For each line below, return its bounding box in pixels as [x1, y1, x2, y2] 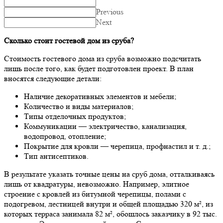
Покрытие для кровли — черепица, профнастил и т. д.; [24, 141, 211, 151]
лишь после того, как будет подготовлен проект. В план [4, 63, 194, 73]
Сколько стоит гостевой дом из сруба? [4, 35, 134, 45]
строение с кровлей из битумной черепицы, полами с [4, 189, 186, 199]
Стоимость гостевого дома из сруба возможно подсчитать [4, 53, 201, 63]
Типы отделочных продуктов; [24, 111, 126, 121]
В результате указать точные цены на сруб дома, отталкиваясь [4, 169, 215, 179]
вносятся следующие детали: [4, 73, 102, 83]
